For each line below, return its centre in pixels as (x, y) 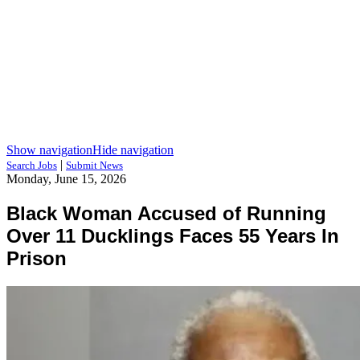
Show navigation (49, 150)
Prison (37, 258)
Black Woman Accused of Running (166, 213)
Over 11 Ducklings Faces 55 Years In (173, 235)
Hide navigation (133, 150)
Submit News (94, 165)
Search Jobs (32, 165)
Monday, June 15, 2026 (66, 179)
